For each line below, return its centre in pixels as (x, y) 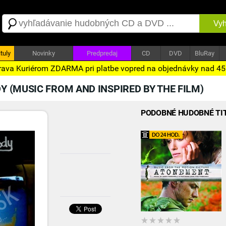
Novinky (44, 53)
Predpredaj (102, 53)
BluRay (205, 53)
